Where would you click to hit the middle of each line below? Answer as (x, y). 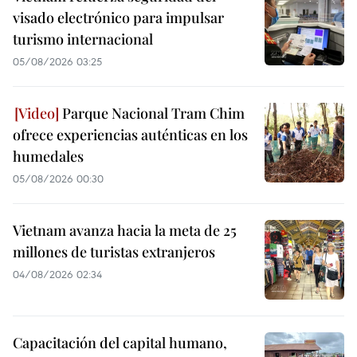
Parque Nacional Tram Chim (152, 114)
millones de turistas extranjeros (114, 252)
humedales (48, 157)
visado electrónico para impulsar (118, 18)
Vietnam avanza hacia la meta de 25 (125, 231)
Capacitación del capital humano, (120, 343)
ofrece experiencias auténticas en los (130, 135)
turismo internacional (83, 39)
